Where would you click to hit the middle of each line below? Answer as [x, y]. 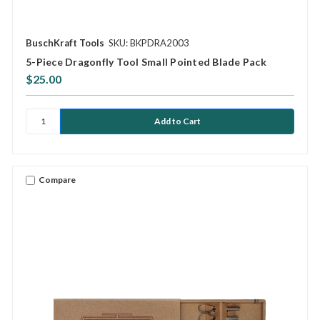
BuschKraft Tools [65, 42]
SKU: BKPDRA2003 [149, 42]
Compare [57, 180]
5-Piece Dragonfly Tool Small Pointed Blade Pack [146, 61]
